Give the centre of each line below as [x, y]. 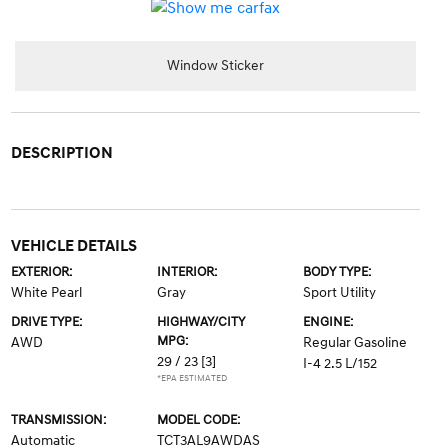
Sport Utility [340, 292]
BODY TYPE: [337, 271]
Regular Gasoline [355, 342]
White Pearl [46, 292]
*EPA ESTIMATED [191, 378]
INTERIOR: [186, 271]
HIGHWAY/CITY [200, 321]
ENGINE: [328, 321]
